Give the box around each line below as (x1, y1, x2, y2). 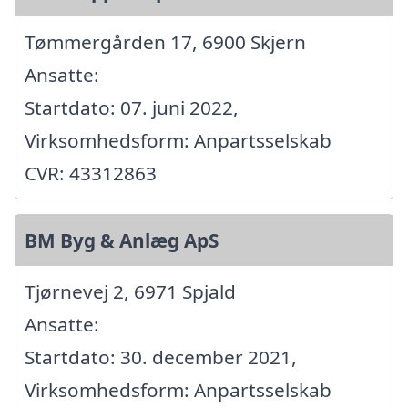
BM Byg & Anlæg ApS (25, 227, 219, 253)
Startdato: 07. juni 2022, (25, 94, 239, 120)
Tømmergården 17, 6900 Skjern (25, 28, 306, 55)
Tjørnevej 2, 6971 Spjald (25, 278, 236, 304)
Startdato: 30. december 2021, (25, 343, 297, 370)
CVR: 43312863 (25, 159, 157, 186)
